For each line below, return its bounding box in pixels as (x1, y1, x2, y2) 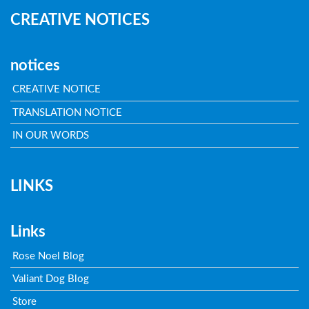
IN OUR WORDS (12, 130, 90, 141)
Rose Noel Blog (12, 250, 85, 261)
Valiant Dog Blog (12, 273, 90, 284)
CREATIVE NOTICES (10, 12, 150, 28)
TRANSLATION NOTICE (12, 107, 123, 118)
